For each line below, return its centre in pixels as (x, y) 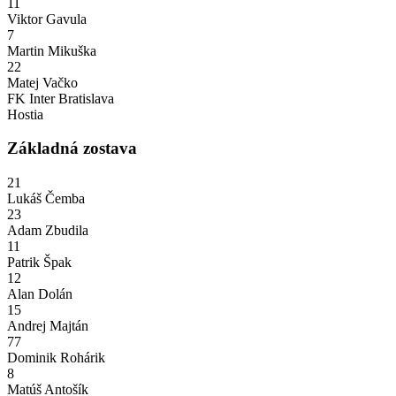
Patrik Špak (39, 262)
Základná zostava (72, 148)
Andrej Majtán (48, 325)
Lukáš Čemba (46, 198)
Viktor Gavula (47, 19)
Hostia (25, 114)
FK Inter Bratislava (61, 98)
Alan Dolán (40, 293)
